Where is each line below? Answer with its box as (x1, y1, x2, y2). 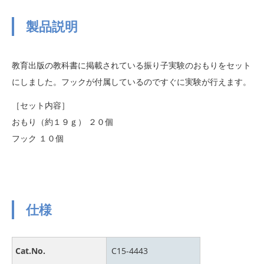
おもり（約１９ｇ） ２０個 (12, 116, 113, 128)
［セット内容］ (12, 100, 70, 111)
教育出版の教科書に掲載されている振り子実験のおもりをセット (12, 60, 251, 71)
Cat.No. (15, 245, 45, 257)
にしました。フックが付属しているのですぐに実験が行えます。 (12, 76, 251, 88)
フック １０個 (12, 133, 64, 144)
